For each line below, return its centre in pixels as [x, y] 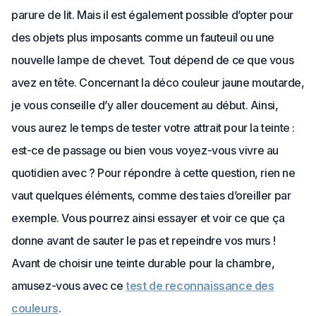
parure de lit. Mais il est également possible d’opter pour [152, 15]
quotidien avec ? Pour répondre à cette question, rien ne [153, 173]
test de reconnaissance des [200, 286]
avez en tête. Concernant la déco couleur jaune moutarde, [158, 83]
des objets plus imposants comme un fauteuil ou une [143, 38]
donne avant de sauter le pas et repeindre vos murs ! [144, 241]
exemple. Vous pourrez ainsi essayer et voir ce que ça [148, 218]
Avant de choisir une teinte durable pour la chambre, [143, 263]
